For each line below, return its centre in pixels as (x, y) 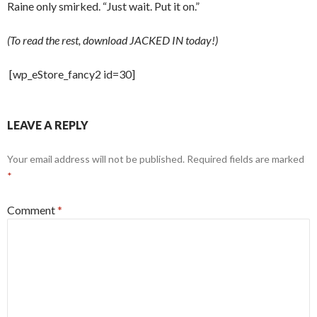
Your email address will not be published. (96, 159)
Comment (32, 210)
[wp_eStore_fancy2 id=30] (71, 74)
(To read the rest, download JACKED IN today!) (113, 40)
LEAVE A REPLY (48, 125)
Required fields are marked (246, 159)
